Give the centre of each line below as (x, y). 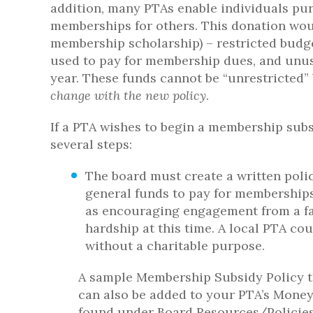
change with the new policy (128, 95)
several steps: (91, 144)
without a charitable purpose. (175, 246)
